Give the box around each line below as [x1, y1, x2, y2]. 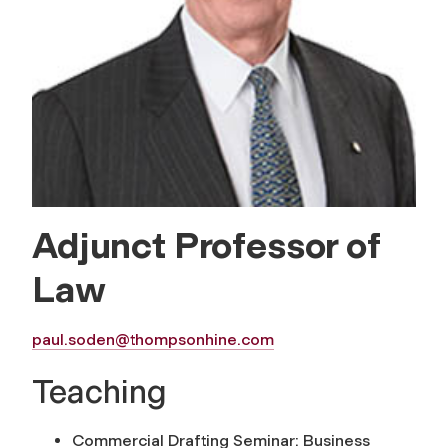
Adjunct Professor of [32, 223, 380, 268]
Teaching [32, 373, 167, 412]
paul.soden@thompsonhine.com [32, 330, 274, 350]
